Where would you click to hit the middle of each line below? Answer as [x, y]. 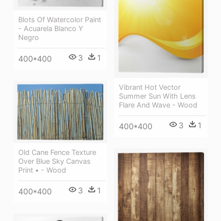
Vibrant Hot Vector [150, 87]
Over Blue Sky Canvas [55, 161]
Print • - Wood [42, 170]
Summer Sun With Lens [157, 96]
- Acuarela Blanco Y [51, 28]
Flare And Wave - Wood [158, 105]
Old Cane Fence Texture [57, 152]
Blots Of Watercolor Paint [60, 19]
